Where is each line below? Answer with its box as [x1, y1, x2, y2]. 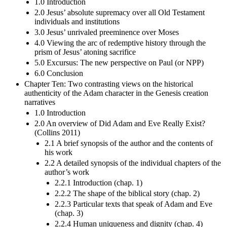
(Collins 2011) [34, 128, 80, 137]
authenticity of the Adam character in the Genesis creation [24, 88, 208, 97]
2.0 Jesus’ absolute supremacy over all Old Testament [34, 8, 205, 17]
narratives [24, 97, 55, 106]
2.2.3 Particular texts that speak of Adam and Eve [55, 199, 212, 208]
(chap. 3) [55, 208, 83, 217]
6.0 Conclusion [34, 68, 83, 78]
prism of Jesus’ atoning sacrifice [34, 47, 136, 56]
